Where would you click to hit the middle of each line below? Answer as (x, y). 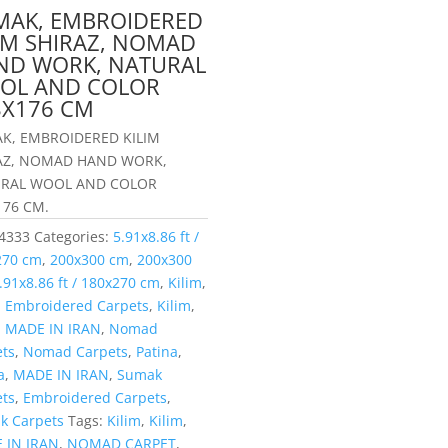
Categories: (74, 236)
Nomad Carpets (76, 351)
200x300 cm (90, 259)
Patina (157, 351)
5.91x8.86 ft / (156, 236)
